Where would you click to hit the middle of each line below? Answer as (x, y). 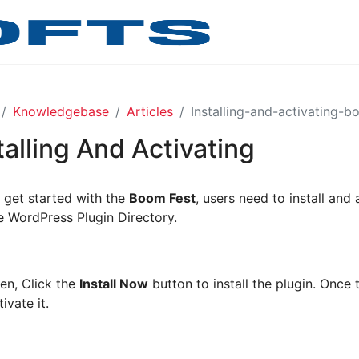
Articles (150, 111)
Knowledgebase (61, 111)
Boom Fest (162, 198)
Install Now (114, 284)
